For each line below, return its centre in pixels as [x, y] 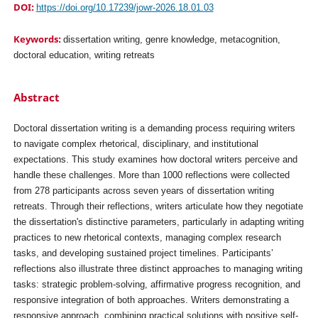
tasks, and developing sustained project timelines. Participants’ [143, 253]
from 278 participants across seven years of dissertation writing [143, 191]
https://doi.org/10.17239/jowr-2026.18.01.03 [125, 7]
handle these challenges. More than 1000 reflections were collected [151, 175]
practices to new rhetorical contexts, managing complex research [147, 237]
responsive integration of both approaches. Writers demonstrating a [151, 300]
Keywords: [38, 39]
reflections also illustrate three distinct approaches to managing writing [158, 269]
